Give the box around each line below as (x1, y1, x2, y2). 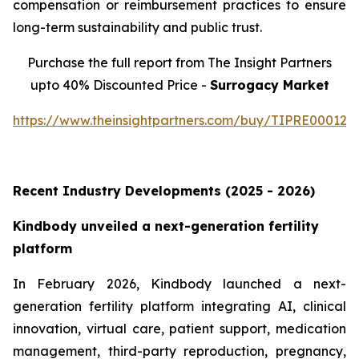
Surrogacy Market (209, 77, 329, 94)
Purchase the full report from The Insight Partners (27, 54, 332, 71)
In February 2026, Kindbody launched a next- (13, 276, 346, 292)
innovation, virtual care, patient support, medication (13, 321, 346, 337)
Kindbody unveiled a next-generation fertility (13, 218, 319, 235)
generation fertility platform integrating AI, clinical (13, 298, 346, 315)
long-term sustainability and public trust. (13, 19, 262, 36)
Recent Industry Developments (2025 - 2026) (13, 183, 315, 200)
